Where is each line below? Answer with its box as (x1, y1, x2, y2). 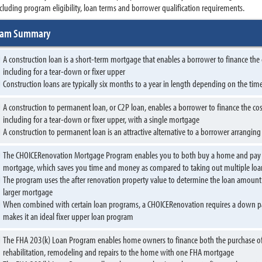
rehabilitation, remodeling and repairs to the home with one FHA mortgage (3, 246, 234, 258)
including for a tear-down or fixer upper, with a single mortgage (3, 113, 199, 125)
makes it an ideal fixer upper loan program (3, 210, 133, 222)
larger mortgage (3, 185, 53, 198)
